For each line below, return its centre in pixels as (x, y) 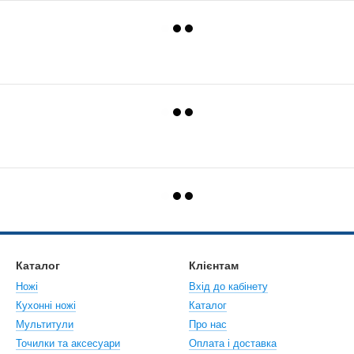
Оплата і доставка (233, 343)
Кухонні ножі (46, 305)
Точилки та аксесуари (68, 343)
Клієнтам (214, 265)
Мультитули (45, 324)
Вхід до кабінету (228, 286)
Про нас (208, 324)
